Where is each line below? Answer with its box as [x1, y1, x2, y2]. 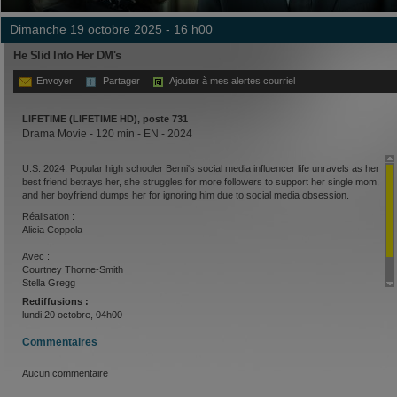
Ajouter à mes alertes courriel [169, 75, 295, 86]
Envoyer [36, 75, 73, 86]
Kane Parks [22, 290, 73, 301]
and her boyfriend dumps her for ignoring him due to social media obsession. [22, 190, 349, 201]
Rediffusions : [22, 296, 89, 307]
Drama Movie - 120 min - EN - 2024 [22, 128, 192, 139]
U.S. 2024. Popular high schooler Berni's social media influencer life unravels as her [22, 163, 379, 175]
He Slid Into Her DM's [20, 49, 121, 62]
